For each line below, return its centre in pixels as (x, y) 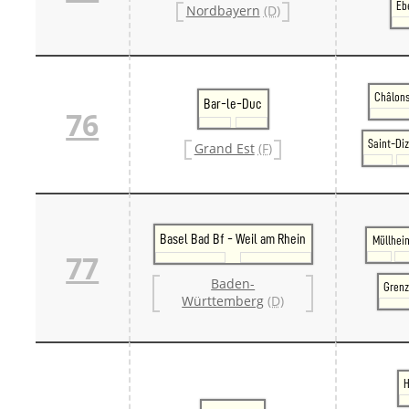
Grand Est (224, 149)
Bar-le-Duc (233, 104)
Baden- (233, 284)
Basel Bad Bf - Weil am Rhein (233, 239)
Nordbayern (223, 11)
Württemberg (223, 301)
